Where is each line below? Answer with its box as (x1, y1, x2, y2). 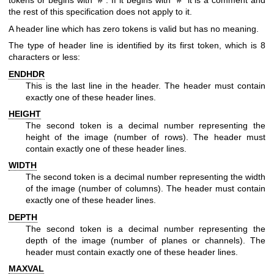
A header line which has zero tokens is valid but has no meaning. (9, 23, 259, 34)
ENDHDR (9, 68, 45, 79)
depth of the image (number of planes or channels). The (26, 235, 265, 245)
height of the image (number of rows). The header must (26, 132, 265, 143)
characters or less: (9, 52, 80, 62)
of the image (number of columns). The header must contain (26, 183, 265, 194)
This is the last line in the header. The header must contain (26, 80, 265, 91)
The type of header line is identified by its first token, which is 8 (9, 40, 265, 51)
